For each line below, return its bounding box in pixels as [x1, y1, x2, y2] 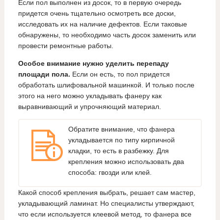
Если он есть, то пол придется [70, 70, 170, 79]
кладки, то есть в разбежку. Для [68, 146, 169, 155]
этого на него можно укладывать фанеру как [18, 92, 162, 100]
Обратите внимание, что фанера [68, 125, 175, 133]
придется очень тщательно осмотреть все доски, [18, 9, 176, 18]
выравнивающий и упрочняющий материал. [18, 103, 161, 111]
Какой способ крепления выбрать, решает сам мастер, [18, 189, 195, 197]
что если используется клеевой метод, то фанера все [18, 210, 192, 219]
